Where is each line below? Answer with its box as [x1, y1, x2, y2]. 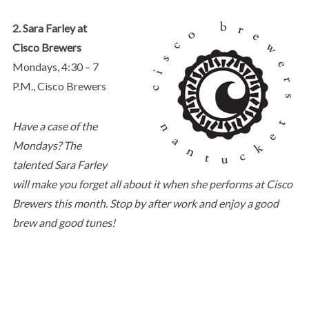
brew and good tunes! [12, 215, 115, 229]
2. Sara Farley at [12, 21, 87, 34]
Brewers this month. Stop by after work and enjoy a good [12, 196, 279, 210]
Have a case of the [12, 119, 97, 132]
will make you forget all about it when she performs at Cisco [12, 177, 292, 190]
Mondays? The [12, 138, 81, 152]
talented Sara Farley [12, 157, 107, 171]
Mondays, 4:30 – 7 [12, 59, 99, 73]
